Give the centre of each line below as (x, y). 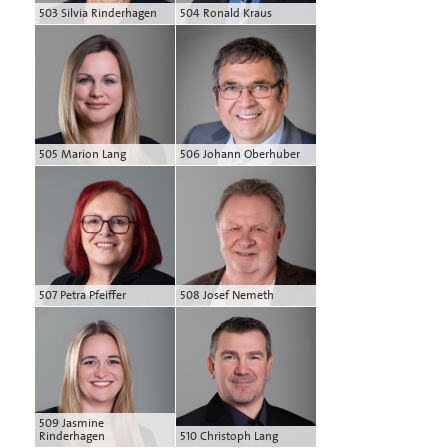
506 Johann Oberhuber (240, 153)
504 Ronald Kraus (226, 12)
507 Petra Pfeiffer (82, 294)
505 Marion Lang (82, 153)
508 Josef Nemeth (227, 294)
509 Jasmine (71, 422)
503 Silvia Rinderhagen (98, 12)
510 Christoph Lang (229, 435)
